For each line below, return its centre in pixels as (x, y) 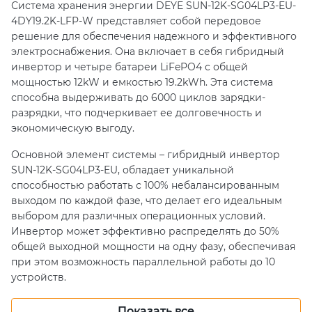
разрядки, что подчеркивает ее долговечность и (136, 112)
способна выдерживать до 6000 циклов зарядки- (138, 97)
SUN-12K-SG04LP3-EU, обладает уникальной (123, 170)
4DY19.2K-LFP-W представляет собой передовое (136, 21)
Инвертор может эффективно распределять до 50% (145, 231)
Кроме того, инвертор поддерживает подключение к (149, 303)
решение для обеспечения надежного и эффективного (154, 36)
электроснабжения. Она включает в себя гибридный (148, 51)
